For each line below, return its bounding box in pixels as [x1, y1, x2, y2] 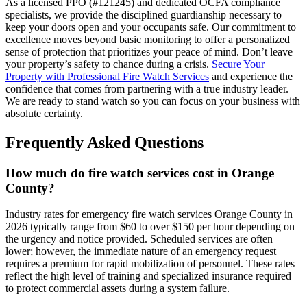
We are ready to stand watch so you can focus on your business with [5, 95, 300, 107]
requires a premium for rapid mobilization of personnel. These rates [5, 258, 295, 270]
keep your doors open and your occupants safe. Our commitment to [5, 21, 296, 33]
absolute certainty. [5, 107, 83, 119]
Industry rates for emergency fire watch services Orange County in [5, 208, 293, 221]
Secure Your [212, 58, 265, 70]
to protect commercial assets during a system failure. [5, 282, 230, 295]
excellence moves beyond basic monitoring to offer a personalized [5, 33, 290, 45]
